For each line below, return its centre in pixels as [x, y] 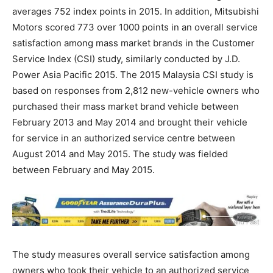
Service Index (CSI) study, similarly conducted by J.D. [126, 59]
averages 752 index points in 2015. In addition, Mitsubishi [136, 12]
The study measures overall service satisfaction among [131, 255]
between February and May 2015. [83, 170]
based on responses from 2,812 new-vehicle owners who [136, 91]
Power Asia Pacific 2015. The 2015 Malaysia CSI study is [133, 75]
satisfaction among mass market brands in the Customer [133, 43]
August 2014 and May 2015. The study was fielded [120, 154]
